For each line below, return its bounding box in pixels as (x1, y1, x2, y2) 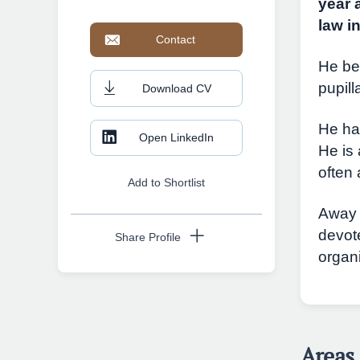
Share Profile (115, 231, 182, 244)
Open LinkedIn (139, 130, 215, 144)
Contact (155, 33, 195, 47)
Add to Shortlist (127, 175, 205, 189)
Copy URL (140, 305, 193, 319)
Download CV (141, 81, 211, 95)
